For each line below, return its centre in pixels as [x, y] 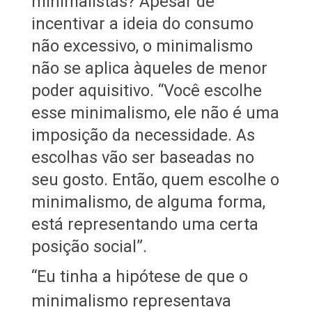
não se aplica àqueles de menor [149, 68]
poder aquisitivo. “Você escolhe [146, 90]
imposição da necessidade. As [143, 135]
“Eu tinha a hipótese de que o [139, 276]
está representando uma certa [145, 224]
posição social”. [89, 246]
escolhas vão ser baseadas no [142, 157]
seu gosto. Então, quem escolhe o [155, 179]
